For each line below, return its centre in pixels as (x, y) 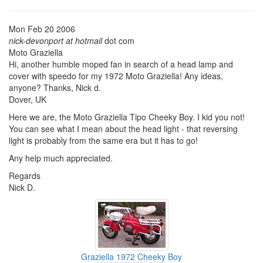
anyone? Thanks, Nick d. (55, 87)
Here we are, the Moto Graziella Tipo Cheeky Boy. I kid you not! (127, 117)
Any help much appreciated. (61, 158)
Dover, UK (28, 99)
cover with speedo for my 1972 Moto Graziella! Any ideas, (116, 76)
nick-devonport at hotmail (55, 41)
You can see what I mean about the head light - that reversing (123, 129)
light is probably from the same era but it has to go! (103, 140)
